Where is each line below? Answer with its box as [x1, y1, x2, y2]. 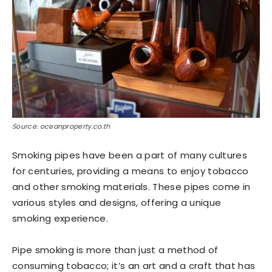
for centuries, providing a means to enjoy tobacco [12, 165, 249, 177]
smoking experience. [12, 212, 109, 225]
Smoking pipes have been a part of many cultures [12, 149, 248, 161]
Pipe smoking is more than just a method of [12, 243, 219, 256]
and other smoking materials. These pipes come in [12, 180, 251, 193]
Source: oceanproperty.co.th [12, 121, 110, 131]
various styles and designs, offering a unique [12, 196, 222, 209]
